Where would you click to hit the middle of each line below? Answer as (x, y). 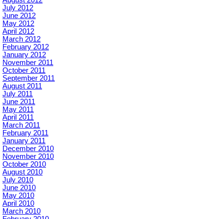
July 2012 (18, 8)
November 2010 (28, 156)
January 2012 (24, 55)
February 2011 (25, 133)
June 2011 (19, 102)
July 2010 (18, 180)
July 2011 (18, 94)
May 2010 (18, 196)
